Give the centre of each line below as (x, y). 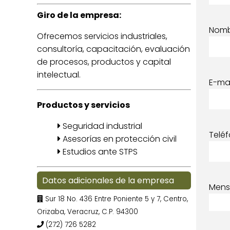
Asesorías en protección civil (119, 139)
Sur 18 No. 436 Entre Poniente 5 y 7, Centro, (116, 199)
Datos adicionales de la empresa (108, 180)
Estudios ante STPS (99, 152)
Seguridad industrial (101, 126)
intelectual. (59, 75)
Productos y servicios (83, 105)
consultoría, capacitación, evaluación (113, 49)
